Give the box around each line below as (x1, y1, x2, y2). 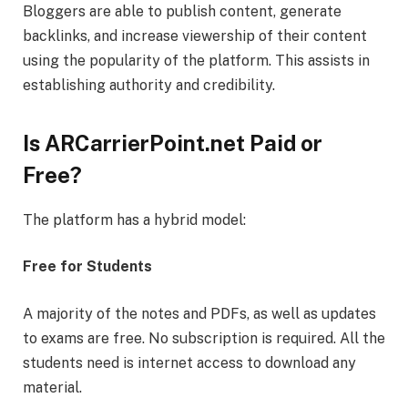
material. (23, 378, 82, 396)
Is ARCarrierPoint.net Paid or (23, 129, 322, 156)
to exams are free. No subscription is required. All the (23, 329, 385, 347)
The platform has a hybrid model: (23, 210, 246, 229)
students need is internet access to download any (23, 353, 356, 372)
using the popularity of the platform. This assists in (23, 52, 370, 70)
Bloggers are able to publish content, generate (23, 3, 342, 21)
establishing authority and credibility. (23, 76, 275, 95)
